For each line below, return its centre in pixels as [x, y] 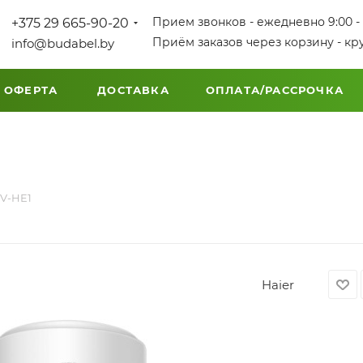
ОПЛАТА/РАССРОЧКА [275, 90]
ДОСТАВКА [133, 90]
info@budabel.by [63, 43]
